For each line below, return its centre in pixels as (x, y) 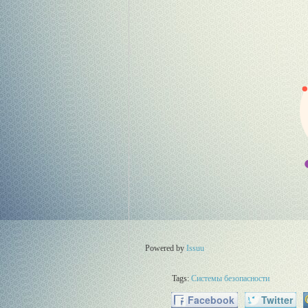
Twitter (275, 300)
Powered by (166, 249)
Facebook (209, 300)
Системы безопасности (231, 278)
